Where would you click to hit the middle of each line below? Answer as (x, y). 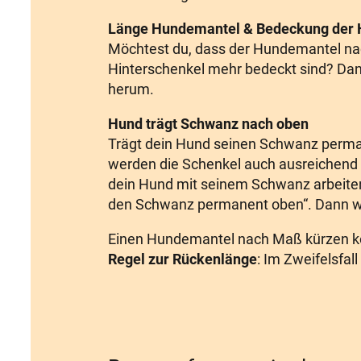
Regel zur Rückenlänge (183, 259)
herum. (131, 89)
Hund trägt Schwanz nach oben (208, 124)
